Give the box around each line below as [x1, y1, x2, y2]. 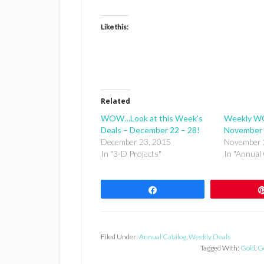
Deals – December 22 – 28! [101, 125, 200, 135]
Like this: [101, 22, 128, 31]
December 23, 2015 [101, 137, 171, 147]
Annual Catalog [139, 232, 186, 241]
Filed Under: [101, 232, 139, 241]
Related [101, 97, 130, 105]
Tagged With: [200, 243, 240, 252]
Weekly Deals [189, 232, 230, 241]
